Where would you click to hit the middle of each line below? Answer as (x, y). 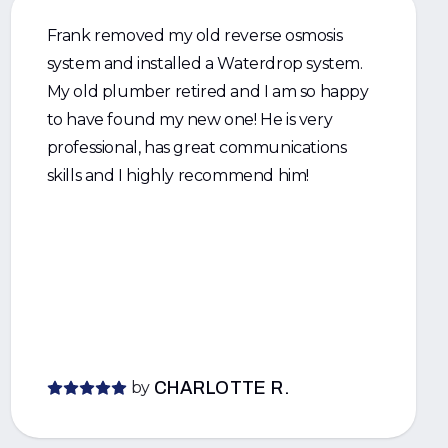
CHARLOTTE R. (222, 388)
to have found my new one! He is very (189, 119)
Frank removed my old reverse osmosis (194, 35)
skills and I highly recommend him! (178, 175)
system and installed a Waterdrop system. (204, 63)
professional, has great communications (196, 147)
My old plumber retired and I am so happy (207, 91)
